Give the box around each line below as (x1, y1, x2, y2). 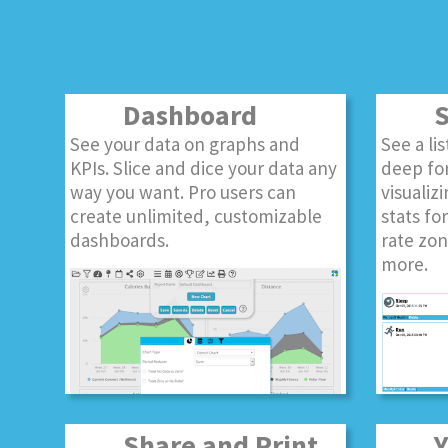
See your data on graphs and (70, 132, 300, 156)
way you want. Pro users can (70, 180, 296, 204)
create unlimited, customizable (70, 204, 322, 228)
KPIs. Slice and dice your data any (70, 156, 337, 180)
